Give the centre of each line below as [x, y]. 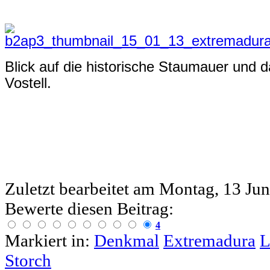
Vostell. [28, 83]
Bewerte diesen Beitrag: [89, 209]
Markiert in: [47, 240]
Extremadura [209, 240]
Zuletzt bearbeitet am [82, 189]
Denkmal [127, 240]
